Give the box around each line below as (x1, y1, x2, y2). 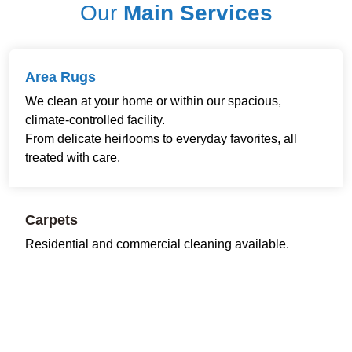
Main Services (123, 19, 273, 44)
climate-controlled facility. (25, 131, 165, 145)
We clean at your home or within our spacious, (25, 112, 281, 126)
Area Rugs (25, 87, 96, 104)
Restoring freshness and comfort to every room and (25, 274, 308, 288)
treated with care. (25, 169, 120, 183)
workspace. (25, 293, 89, 307)
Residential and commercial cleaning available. (25, 255, 289, 269)
